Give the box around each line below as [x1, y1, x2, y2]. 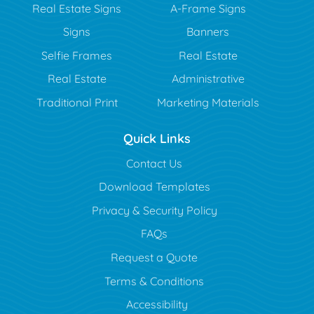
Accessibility [126, 297, 188, 312]
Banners [186, 25, 230, 39]
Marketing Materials [156, 95, 259, 110]
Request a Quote [111, 250, 198, 265]
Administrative [171, 71, 245, 86]
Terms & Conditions [104, 273, 204, 288]
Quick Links [123, 130, 191, 146]
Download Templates [98, 179, 210, 194]
